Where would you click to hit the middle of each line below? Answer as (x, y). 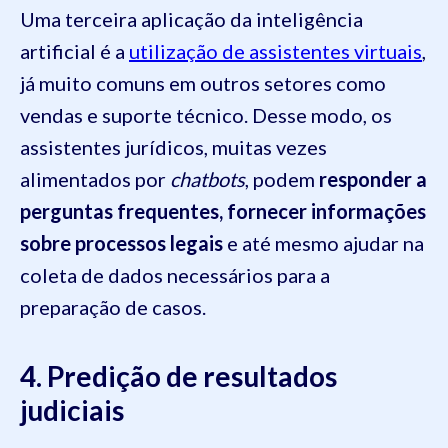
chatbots (207, 179)
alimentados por (95, 179)
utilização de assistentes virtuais (275, 51)
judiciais (72, 410)
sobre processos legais (121, 243)
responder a (373, 179)
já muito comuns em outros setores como (203, 83)
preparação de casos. (113, 307)
